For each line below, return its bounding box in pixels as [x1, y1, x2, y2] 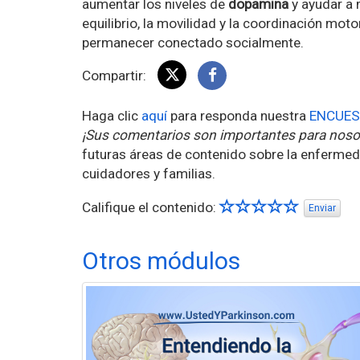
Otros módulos [82, 246, 240, 275]
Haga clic [82, 107, 141, 124]
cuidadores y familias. [82, 165, 215, 182]
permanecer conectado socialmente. [82, 34, 304, 51]
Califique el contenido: [82, 198, 219, 215]
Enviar [309, 202, 336, 215]
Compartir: [82, 67, 149, 84]
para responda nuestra [167, 107, 309, 124]
